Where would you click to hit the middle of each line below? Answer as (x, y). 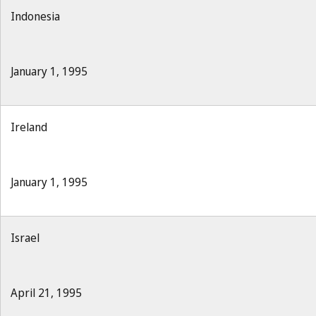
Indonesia (35, 16)
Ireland (29, 127)
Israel (25, 238)
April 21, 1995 (46, 293)
